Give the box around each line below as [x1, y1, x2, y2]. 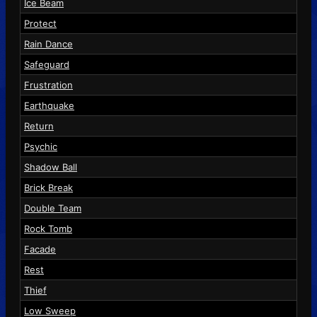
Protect [24, 17, 57, 29]
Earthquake [24, 99, 74, 111]
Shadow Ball [24, 161, 77, 173]
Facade [24, 243, 56, 255]
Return [24, 120, 54, 132]
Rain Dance [24, 38, 73, 50]
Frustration [24, 79, 73, 91]
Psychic [24, 140, 57, 152]
